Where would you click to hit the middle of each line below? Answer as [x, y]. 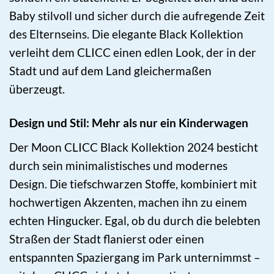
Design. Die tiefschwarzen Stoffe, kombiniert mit [133, 183]
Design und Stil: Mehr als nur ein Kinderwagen [129, 123]
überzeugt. [37, 89]
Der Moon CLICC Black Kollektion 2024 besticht [134, 147]
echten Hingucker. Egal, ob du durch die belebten [135, 220]
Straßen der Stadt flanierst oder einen [107, 239]
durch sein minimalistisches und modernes [118, 165]
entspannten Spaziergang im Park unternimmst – [135, 257]
